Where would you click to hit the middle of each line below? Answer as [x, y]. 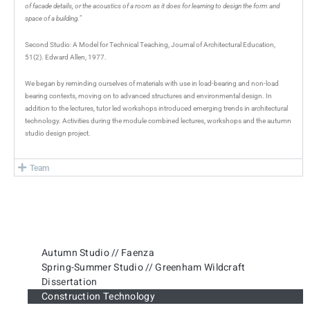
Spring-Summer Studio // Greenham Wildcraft [144, 267]
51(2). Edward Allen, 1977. [66, 57]
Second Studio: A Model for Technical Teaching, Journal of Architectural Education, [150, 45]
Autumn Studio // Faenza [98, 253]
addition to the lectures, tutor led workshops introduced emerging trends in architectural [156, 108]
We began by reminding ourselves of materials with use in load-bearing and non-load [152, 83]
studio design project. [58, 133]
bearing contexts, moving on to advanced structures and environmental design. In [148, 96]
